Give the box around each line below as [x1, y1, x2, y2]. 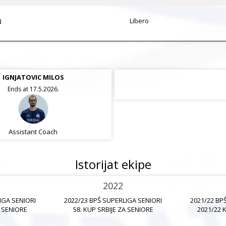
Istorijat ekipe [75, 156, 151, 173]
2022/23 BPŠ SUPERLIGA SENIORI [64, 196, 162, 205]
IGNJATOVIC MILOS [2, 73, 64, 82]
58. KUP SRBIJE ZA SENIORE [73, 205, 153, 214]
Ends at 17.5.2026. [7, 85, 59, 93]
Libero [130, 16, 149, 25]
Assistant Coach [9, 127, 58, 136]
